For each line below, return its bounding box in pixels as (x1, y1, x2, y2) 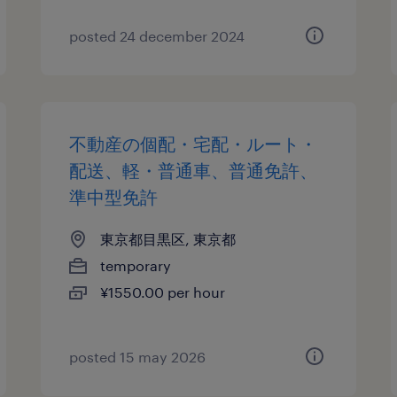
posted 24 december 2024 (69, 27, 245, 44)
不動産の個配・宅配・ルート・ (69, 133, 318, 154)
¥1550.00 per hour (100, 284, 226, 300)
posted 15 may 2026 (69, 348, 206, 365)
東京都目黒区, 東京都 (100, 230, 237, 247)
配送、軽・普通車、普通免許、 (69, 160, 318, 181)
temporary (100, 257, 172, 274)
